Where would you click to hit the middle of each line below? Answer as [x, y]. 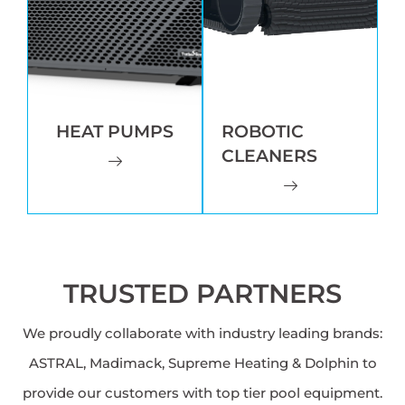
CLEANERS [269, 155]
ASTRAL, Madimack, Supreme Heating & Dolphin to [202, 363]
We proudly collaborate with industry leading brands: [202, 333]
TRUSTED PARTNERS [202, 293]
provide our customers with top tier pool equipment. [202, 392]
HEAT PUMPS [115, 131]
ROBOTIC [263, 131]
